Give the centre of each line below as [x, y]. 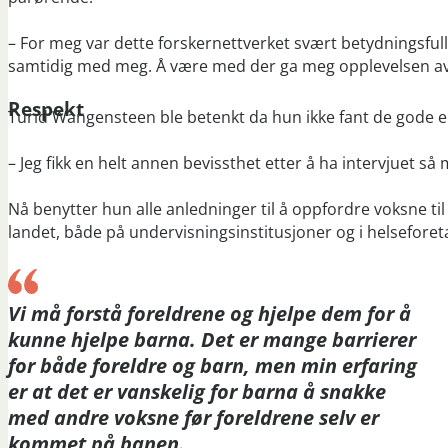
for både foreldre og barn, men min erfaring [212, 365]
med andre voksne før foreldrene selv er [193, 417]
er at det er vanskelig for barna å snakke [197, 391]
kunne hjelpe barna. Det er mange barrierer [212, 339]
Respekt [46, 108]
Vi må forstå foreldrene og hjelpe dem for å [209, 313]
